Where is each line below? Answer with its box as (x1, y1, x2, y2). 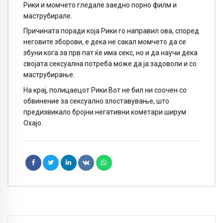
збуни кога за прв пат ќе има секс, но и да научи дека (23, 49, 198, 57)
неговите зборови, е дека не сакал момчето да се (23, 38, 186, 46)
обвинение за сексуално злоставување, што (23, 97, 169, 106)
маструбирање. (23, 71, 75, 79)
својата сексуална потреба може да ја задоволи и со (23, 60, 197, 68)
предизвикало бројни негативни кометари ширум (23, 108, 186, 116)
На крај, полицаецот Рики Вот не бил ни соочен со (23, 86, 187, 95)
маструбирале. (23, 11, 72, 20)
